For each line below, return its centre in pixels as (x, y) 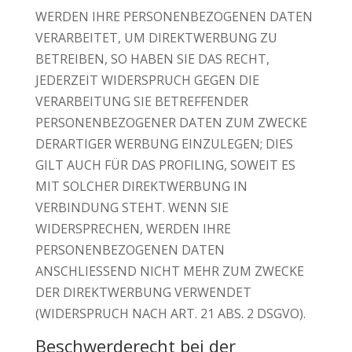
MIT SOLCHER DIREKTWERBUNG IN (141, 186)
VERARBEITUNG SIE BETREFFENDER (141, 101)
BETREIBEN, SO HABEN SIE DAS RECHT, (152, 59)
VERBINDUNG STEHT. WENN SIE (132, 207)
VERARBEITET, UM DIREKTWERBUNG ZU (156, 38)
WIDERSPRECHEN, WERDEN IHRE (133, 229)
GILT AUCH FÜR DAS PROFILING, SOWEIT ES (165, 165)
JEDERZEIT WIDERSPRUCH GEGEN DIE (147, 80)
